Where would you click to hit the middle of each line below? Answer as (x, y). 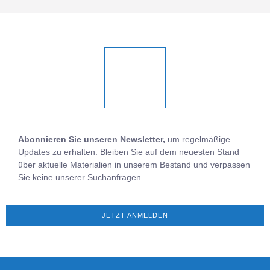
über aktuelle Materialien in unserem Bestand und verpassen (134, 165)
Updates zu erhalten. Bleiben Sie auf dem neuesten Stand (129, 152)
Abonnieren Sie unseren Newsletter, (92, 140)
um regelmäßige (198, 140)
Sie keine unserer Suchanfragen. (82, 177)
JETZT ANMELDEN (135, 215)
